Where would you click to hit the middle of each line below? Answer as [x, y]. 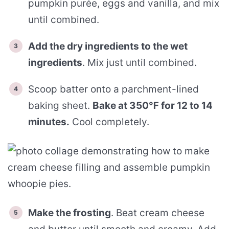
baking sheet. [60, 105]
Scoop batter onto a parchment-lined [113, 89]
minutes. [49, 122]
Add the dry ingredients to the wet [108, 46]
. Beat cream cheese [158, 213]
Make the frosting [70, 213]
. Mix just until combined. [140, 62]
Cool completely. [109, 122]
